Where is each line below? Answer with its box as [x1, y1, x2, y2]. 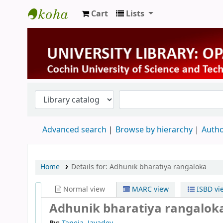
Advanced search [42, 123, 107, 136]
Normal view [61, 184, 105, 195]
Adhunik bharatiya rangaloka [109, 161, 207, 172]
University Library [28, 24, 109, 38]
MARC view [130, 184, 169, 195]
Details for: [71, 161, 110, 172]
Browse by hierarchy [115, 123, 193, 136]
